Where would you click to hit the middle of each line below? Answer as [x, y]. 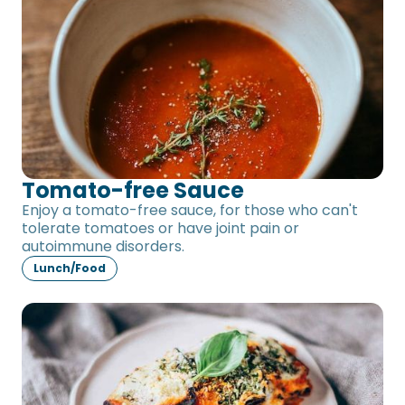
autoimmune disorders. [103, 246]
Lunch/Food [70, 268]
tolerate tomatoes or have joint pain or [160, 228]
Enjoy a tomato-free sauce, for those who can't [190, 210]
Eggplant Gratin [94, 316]
